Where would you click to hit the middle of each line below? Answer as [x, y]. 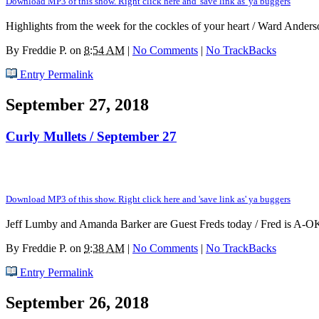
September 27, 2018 [77, 105]
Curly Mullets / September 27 [91, 137]
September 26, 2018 [77, 302]
